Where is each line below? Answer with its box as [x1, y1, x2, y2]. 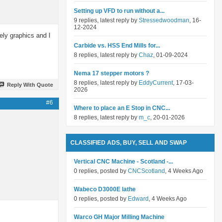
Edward [128, 195, 149, 202]
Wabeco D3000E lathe [74, 186, 136, 193]
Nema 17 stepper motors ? [74, 70, 149, 77]
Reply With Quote [7, 81, 53, 88]
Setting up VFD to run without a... [74, 7, 165, 14]
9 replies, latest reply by [74, 17, 139, 24]
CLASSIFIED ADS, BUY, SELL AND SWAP [70, 139, 187, 146]
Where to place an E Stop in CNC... [74, 105, 170, 111]
